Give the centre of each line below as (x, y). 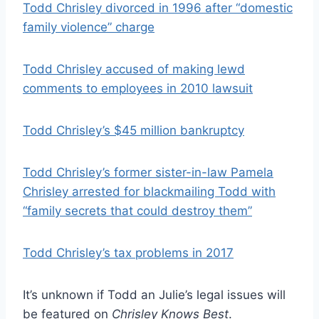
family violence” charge (89, 27)
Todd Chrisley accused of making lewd (134, 69)
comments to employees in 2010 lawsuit (138, 88)
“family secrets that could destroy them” (137, 210)
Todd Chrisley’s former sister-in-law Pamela (148, 172)
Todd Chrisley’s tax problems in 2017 (128, 252)
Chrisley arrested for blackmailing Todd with (149, 191)
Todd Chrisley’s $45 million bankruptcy (134, 130)
